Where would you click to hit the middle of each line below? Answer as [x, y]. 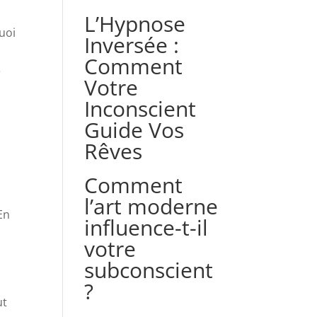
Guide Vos [134, 130]
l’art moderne [151, 206]
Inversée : [132, 45]
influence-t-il [146, 227]
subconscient [149, 270]
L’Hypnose [135, 24]
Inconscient [140, 109]
